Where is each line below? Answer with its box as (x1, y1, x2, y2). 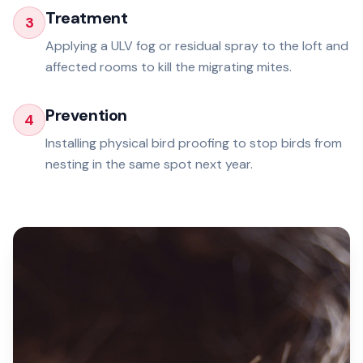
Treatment (45, 7, 128, 28)
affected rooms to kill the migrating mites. (45, 58, 292, 75)
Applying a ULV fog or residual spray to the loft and (45, 37, 348, 54)
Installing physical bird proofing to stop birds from (45, 135, 342, 152)
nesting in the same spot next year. (45, 156, 253, 173)
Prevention (45, 105, 127, 126)
